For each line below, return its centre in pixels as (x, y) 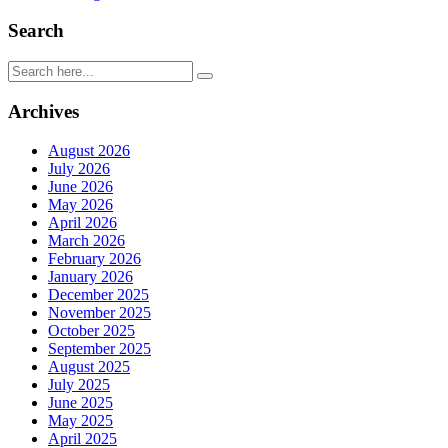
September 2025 (99, 348)
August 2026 (89, 150)
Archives (43, 111)
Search (36, 31)
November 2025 (99, 312)
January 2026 (90, 276)
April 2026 (82, 222)
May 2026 (80, 204)
